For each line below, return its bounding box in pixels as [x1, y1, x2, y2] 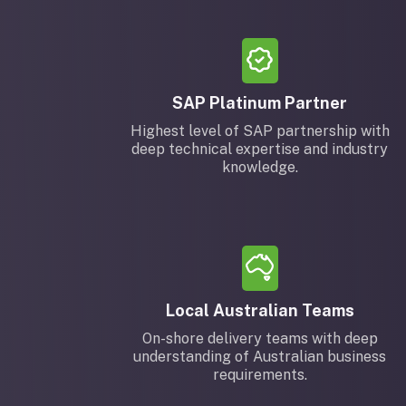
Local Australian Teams [165, 301, 354, 320]
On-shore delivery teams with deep [141, 330, 378, 347]
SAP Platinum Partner [172, 93, 348, 112]
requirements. [212, 366, 307, 383]
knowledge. [221, 159, 298, 176]
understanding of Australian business [133, 348, 387, 365]
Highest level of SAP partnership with [130, 122, 390, 140]
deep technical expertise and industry [131, 140, 389, 158]
